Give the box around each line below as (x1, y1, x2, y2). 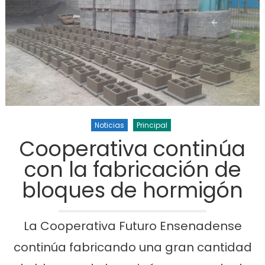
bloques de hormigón (22, 175, 243, 205)
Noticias (95, 119, 124, 130)
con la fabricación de (24, 154, 241, 184)
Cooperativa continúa (20, 134, 245, 163)
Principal (137, 119, 167, 130)
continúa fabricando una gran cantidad (13, 238, 252, 256)
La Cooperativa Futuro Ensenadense (23, 217, 242, 234)
